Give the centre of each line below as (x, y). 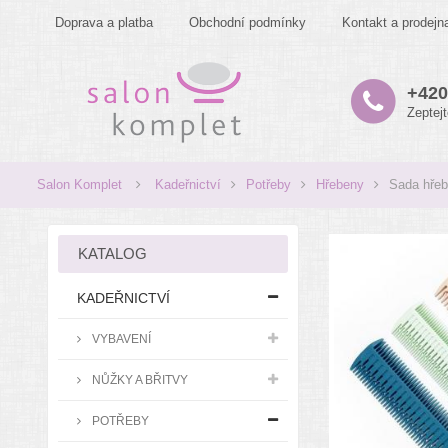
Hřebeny (340, 184)
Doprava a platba (104, 22)
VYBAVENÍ (120, 338)
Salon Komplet (79, 184)
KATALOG (112, 253)
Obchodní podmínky (247, 22)
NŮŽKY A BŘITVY (138, 379)
